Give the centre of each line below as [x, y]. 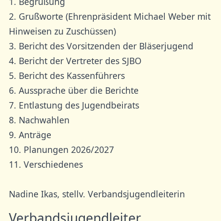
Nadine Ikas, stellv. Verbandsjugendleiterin [97, 194]
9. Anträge [30, 134]
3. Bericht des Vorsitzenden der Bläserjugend [101, 46]
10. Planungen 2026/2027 [61, 149]
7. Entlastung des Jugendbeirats [74, 105]
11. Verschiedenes [46, 164]
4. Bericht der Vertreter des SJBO [75, 60]
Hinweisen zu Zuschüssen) [62, 31]
